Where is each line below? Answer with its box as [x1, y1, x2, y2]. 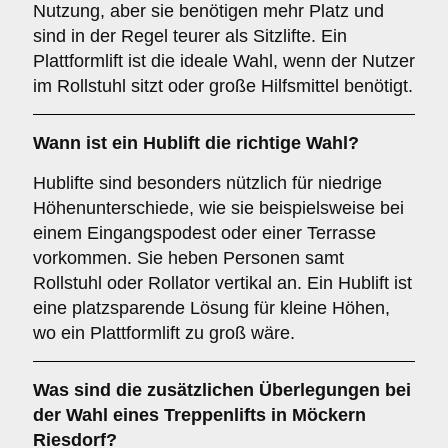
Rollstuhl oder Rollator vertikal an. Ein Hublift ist [33, 273, 412, 293]
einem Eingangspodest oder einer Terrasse [33, 223, 376, 243]
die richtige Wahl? [200, 133, 359, 153]
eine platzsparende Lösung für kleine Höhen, [33, 298, 390, 318]
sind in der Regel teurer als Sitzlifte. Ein [33, 26, 347, 46]
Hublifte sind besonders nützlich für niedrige [33, 173, 382, 193]
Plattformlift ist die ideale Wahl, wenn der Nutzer [33, 51, 415, 71]
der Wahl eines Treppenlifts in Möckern [33, 405, 366, 425]
